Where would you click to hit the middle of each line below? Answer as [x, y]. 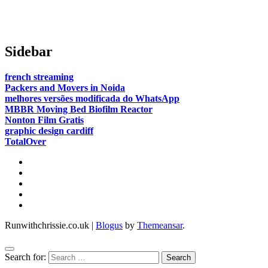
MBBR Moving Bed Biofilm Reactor [79, 109]
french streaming [39, 77]
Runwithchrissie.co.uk [47, 225]
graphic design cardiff [49, 130]
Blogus [109, 225]
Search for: [25, 257]
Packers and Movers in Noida [65, 87]
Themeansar [160, 225]
